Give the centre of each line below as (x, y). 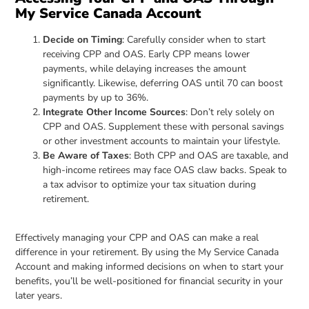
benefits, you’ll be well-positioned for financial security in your (149, 281)
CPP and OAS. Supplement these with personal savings (164, 126)
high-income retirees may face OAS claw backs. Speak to (165, 170)
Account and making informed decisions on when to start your (150, 267)
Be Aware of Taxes (86, 155)
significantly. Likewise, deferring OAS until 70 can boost (163, 83)
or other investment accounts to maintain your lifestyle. (162, 141)
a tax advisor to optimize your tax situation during (150, 184)
